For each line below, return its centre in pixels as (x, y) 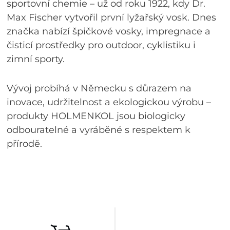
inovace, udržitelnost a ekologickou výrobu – (109, 102)
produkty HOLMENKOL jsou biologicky (96, 116)
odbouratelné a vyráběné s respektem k (99, 130)
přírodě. (25, 144)
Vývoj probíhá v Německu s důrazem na (99, 89)
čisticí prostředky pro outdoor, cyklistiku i (101, 45)
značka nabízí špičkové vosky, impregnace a (109, 32)
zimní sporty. (36, 59)
